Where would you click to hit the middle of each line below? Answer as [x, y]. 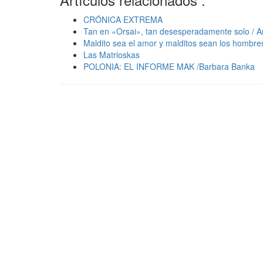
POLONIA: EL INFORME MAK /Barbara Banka [169, 67]
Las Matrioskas [112, 55]
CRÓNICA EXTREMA [123, 20]
